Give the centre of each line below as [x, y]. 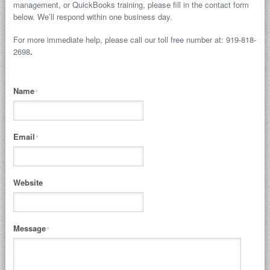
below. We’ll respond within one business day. [93, 17]
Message [29, 228]
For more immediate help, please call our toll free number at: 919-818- [134, 39]
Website [28, 182]
